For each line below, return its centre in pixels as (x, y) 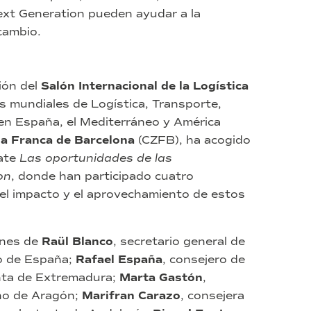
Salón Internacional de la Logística (145, 86)
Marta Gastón (161, 278)
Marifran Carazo (131, 296)
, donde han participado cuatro (102, 176)
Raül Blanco (77, 242)
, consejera (212, 296)
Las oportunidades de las (96, 158)
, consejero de (204, 260)
